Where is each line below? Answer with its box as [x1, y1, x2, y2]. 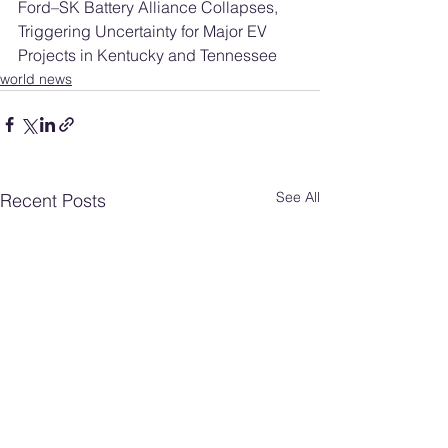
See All [276, 188, 320, 207]
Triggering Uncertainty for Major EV [18, 21, 271, 42]
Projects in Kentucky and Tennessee [18, 45, 277, 66]
